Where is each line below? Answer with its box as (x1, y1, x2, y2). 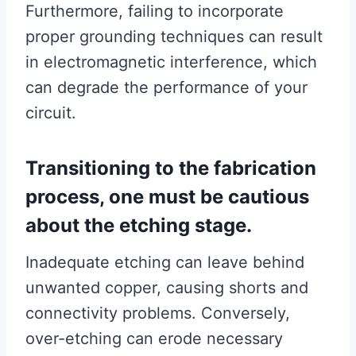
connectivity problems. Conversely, (25, 303, 290, 323)
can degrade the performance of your (25, 77, 308, 97)
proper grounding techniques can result (25, 26, 323, 46)
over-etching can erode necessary (25, 328, 283, 348)
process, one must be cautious (25, 184, 309, 208)
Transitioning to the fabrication (25, 156, 316, 180)
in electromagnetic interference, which (25, 52, 317, 72)
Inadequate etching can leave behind (25, 252, 304, 272)
